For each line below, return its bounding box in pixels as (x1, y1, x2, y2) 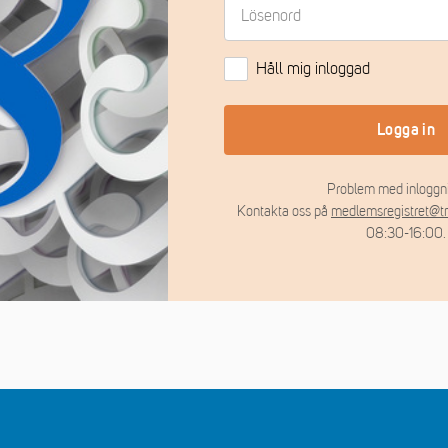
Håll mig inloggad (256, 60, 370, 78)
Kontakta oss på (237, 204, 331, 219)
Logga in (376, 122, 436, 138)
